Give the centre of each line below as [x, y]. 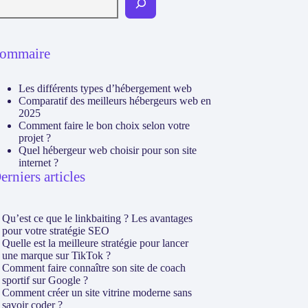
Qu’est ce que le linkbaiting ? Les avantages [98, 218]
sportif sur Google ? [45, 280]
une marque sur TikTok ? [57, 255]
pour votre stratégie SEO [56, 231]
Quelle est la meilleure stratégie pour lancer [96, 243]
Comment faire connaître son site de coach [94, 268]
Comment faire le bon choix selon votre [104, 125]
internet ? [39, 163]
